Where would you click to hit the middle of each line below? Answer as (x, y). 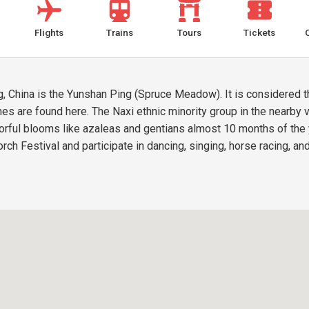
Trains (119, 32)
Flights (49, 32)
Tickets (260, 32)
